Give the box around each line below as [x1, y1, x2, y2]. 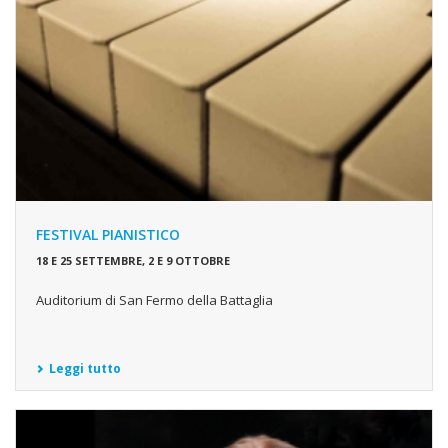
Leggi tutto [49, 359, 121, 377]
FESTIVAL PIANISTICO [36, 224, 180, 244]
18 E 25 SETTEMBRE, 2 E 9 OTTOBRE [36, 252, 230, 268]
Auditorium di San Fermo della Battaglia [36, 290, 273, 309]
